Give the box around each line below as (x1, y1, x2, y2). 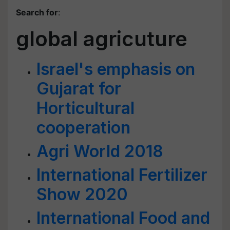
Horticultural (36, 98, 135, 118)
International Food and (36, 208, 210, 228)
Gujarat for (36, 79, 121, 99)
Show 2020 (36, 184, 128, 204)
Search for (16, 7, 58, 17)
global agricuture (16, 26, 187, 51)
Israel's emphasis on (36, 59, 195, 79)
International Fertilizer (36, 165, 207, 185)
